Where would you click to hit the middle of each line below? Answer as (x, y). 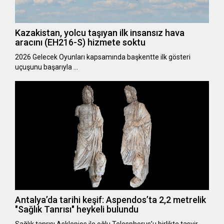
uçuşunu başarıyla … (46, 67)
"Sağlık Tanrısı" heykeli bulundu (77, 209)
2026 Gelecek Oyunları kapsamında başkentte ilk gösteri (103, 57)
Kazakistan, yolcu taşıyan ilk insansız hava (100, 32)
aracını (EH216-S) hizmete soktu (80, 42)
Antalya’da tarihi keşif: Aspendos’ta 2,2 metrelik (110, 200)
